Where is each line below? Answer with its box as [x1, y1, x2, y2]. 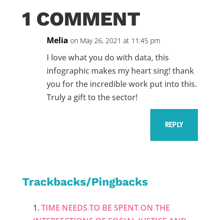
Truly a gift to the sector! [46, 92, 137, 103]
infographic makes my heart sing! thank [46, 65, 194, 77]
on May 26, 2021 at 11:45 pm [70, 36, 160, 46]
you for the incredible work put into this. [46, 79, 197, 90]
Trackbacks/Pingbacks [22, 175, 148, 189]
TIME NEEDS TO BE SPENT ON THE [41, 202, 170, 214]
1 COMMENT [22, 7, 140, 31]
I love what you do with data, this [46, 52, 169, 63]
